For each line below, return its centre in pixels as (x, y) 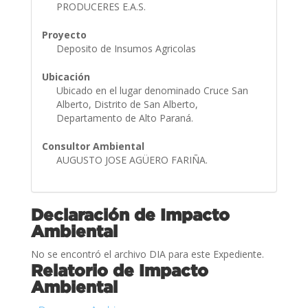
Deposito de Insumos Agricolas (127, 48)
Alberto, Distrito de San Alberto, (127, 104)
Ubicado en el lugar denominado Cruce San (152, 90)
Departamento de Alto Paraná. (126, 118)
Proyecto (64, 34)
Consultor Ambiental (93, 146)
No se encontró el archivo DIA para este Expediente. (147, 254)
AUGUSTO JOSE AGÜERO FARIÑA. (133, 159)
